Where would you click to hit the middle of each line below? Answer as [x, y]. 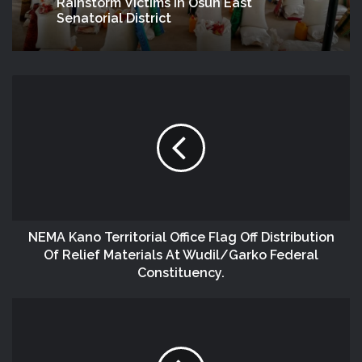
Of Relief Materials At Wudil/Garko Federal [181, 255]
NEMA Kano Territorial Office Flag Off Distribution [181, 237]
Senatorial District [114, 19]
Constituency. [181, 273]
